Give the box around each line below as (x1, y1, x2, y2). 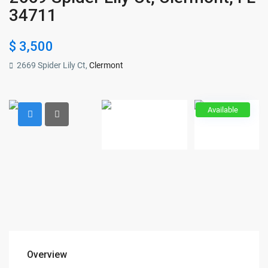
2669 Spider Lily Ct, (15, 60, 90, 71)
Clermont (89, 60, 124, 71)
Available (207, 105, 238, 115)
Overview (27, 249, 68, 261)
